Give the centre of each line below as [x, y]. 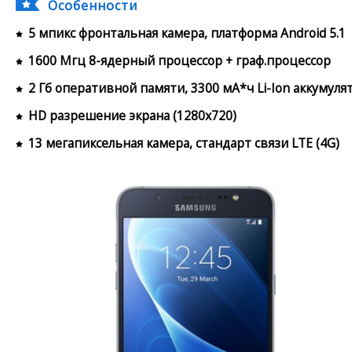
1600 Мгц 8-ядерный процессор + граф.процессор [180, 60]
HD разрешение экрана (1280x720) [132, 115]
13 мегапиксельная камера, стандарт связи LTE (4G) [184, 143]
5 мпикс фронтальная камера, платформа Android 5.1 [187, 33]
